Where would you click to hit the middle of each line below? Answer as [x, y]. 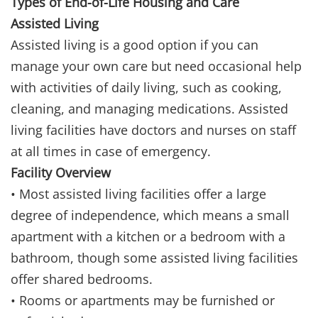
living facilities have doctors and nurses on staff [153, 130]
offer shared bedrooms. [82, 279]
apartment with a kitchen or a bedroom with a [148, 237]
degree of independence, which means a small [150, 215]
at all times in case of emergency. [111, 152]
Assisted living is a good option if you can [135, 45]
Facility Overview [61, 173]
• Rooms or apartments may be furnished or [143, 301]
